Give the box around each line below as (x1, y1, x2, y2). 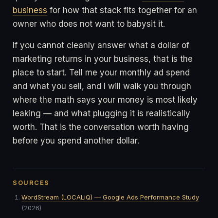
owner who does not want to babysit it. (13, 18, 165, 29)
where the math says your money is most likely (13, 94, 198, 105)
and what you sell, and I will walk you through (13, 81, 191, 91)
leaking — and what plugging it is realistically (13, 108, 190, 118)
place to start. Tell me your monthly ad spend (13, 67, 190, 77)
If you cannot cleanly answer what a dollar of (13, 40, 189, 50)
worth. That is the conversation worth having (13, 122, 189, 132)
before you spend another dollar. (13, 135, 139, 145)
